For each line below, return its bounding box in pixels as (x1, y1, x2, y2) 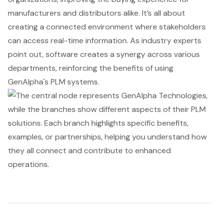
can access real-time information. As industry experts (8, 35, 201, 46)
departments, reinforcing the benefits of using (8, 63, 173, 74)
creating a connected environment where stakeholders (8, 22, 206, 32)
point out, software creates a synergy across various (8, 49, 200, 60)
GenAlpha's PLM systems (8, 77, 98, 87)
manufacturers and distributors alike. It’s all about (8, 8, 185, 19)
